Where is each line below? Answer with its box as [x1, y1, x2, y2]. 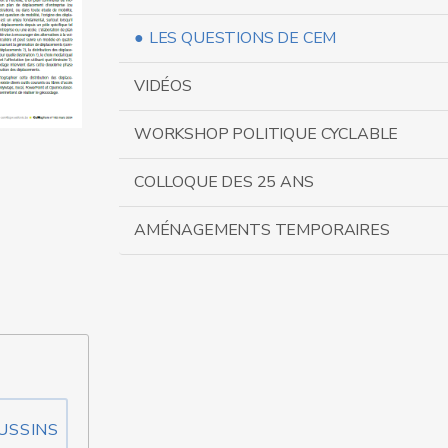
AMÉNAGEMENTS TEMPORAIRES [134, 219, 390, 241]
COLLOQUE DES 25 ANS [134, 171, 314, 193]
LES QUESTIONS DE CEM [148, 27, 337, 49]
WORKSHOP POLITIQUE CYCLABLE [134, 123, 399, 145]
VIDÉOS [134, 75, 192, 97]
